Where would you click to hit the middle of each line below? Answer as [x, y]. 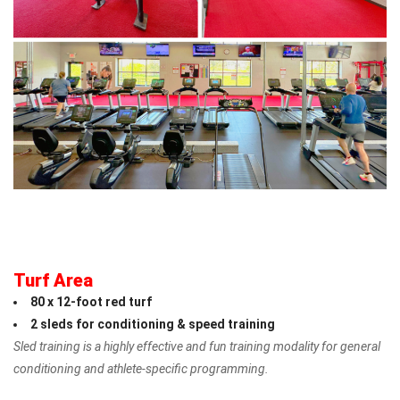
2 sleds [52, 324]
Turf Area [53, 280]
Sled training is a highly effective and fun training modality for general [197, 346]
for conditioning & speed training [175, 324]
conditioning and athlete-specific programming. [141, 368]
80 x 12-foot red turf [91, 301]
